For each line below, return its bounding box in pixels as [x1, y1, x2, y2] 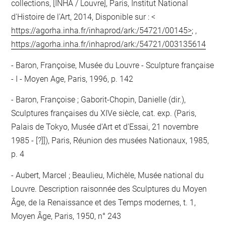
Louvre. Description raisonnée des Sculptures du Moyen [11, 184, 207, 194]
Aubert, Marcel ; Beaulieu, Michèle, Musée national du [14, 170, 204, 180]
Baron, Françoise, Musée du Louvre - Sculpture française [14, 60, 214, 70]
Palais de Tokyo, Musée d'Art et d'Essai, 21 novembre [11, 122, 199, 132]
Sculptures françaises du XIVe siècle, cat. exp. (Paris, [11, 108, 197, 119]
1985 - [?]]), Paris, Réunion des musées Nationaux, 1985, [11, 136, 209, 146]
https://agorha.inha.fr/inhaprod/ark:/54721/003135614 [11, 39, 206, 49]
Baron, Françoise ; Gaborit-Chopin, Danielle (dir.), [14, 95, 186, 105]
